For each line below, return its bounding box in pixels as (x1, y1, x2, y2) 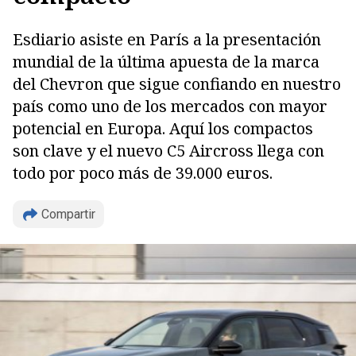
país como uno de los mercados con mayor (13, 95, 327, 117)
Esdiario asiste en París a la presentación (13, 29, 321, 50)
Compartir (41, 207, 95, 222)
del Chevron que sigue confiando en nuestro (13, 73, 341, 95)
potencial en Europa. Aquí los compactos (13, 118, 313, 139)
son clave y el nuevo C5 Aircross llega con (13, 140, 324, 161)
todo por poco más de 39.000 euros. (13, 162, 273, 184)
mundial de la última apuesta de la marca (13, 51, 319, 72)
